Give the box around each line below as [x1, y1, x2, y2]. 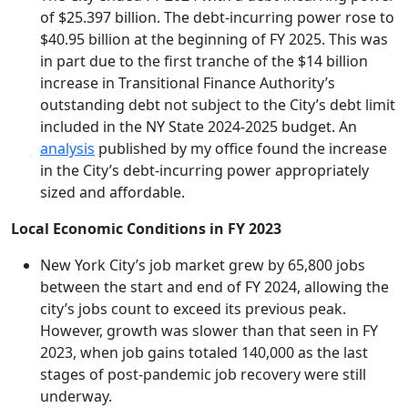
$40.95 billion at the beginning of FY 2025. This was [40, 29, 388, 49]
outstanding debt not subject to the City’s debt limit [40, 95, 395, 115]
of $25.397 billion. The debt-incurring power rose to [40, 7, 394, 27]
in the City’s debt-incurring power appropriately [40, 160, 369, 180]
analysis [40, 138, 95, 158]
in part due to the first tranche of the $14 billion [40, 51, 368, 71]
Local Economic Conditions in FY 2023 [11, 219, 281, 239]
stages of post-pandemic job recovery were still [40, 364, 366, 384]
